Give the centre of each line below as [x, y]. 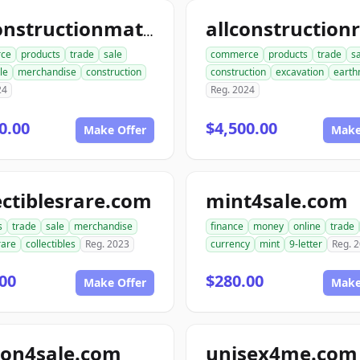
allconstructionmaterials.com [148, 31]
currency [230, 244]
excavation [300, 72]
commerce [235, 54]
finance [227, 226]
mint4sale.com [277, 200]
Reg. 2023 [107, 244]
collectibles [51, 244]
